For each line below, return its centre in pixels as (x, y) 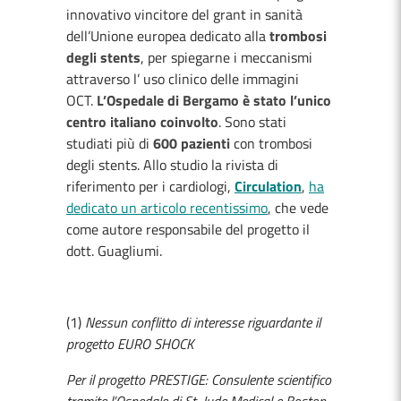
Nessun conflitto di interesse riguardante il (203, 322)
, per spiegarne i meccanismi (226, 57)
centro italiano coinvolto (142, 122)
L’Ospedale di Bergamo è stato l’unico (214, 100)
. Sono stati (252, 122)
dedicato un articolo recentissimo (167, 208)
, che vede (298, 208)
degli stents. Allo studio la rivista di (172, 165)
